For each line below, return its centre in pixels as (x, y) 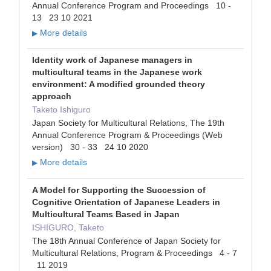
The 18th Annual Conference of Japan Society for (126, 240)
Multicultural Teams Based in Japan (106, 214)
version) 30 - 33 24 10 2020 (90, 147)
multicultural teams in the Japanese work (117, 72)
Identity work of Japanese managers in (112, 60)
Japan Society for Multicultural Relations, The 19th (128, 123)
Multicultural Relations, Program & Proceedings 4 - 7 (135, 253)
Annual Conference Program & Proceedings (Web (127, 135)
